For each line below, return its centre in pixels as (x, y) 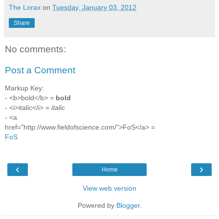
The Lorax (25, 7)
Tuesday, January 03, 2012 (94, 7)
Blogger (128, 206)
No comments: (35, 49)
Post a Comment (40, 70)
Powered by (97, 206)
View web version (109, 188)
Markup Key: (24, 88)
